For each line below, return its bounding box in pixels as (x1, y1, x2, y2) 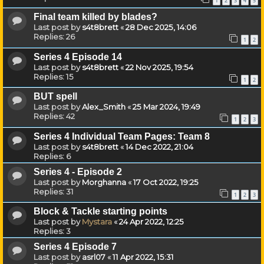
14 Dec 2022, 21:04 (126, 141, 193, 151)
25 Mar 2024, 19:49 (133, 102, 200, 112)
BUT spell (34, 91, 77, 102)
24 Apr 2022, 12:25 (119, 217, 184, 227)
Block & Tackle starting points (34, 206, 167, 217)
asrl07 (82, 252, 105, 262)
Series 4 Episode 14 (34, 51, 122, 62)
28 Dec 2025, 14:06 (126, 22, 196, 32)
